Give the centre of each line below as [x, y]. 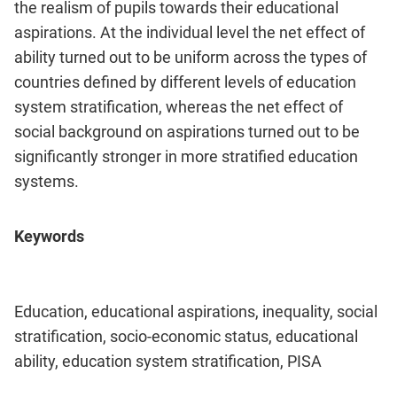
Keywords [49, 237]
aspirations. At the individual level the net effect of [190, 33]
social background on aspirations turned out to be [187, 132]
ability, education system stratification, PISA [168, 361]
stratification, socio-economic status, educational [186, 336]
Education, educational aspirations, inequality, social [196, 311]
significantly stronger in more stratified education [186, 157]
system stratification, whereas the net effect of [179, 107]
